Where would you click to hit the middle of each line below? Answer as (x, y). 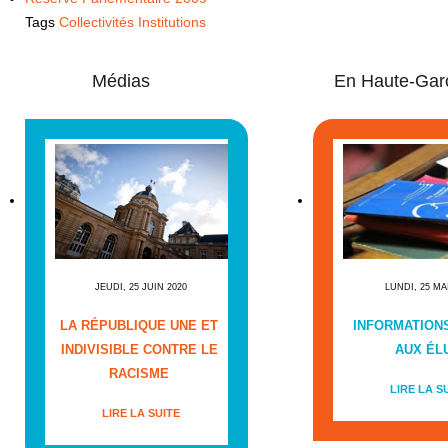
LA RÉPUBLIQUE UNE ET (139, 326)
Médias (121, 81)
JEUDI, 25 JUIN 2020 (141, 287)
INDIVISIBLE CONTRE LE (139, 350)
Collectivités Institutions (132, 22)
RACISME (139, 374)
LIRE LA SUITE (141, 413)
